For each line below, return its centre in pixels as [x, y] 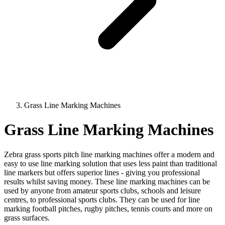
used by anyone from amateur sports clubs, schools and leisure [102, 190]
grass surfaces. [27, 217]
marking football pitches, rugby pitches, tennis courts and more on [108, 208]
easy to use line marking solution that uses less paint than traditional [110, 163]
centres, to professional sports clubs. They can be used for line [102, 199]
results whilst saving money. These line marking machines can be [107, 181]
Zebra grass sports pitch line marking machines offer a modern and [109, 154]
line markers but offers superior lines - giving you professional [102, 172]
